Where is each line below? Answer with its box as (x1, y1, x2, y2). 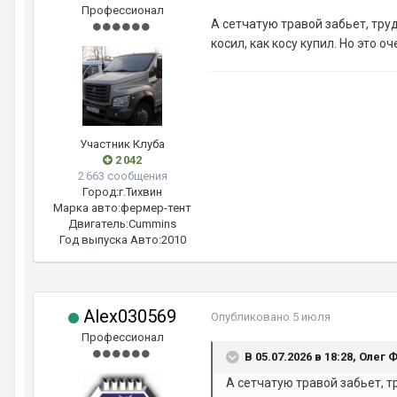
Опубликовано (211, 310, 292, 324)
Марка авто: (53, 201, 121, 215)
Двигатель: (68, 217, 128, 231)
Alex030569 (79, 306, 176, 328)
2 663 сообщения (77, 169, 167, 183)
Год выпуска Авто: (58, 233, 161, 247)
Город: (82, 185, 119, 199)
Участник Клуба (80, 137, 165, 152)
